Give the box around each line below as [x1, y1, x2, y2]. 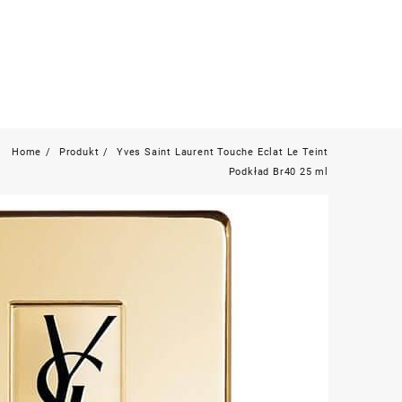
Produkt [58, 146, 100, 158]
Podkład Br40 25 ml [228, 166, 328, 178]
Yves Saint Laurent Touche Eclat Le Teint [116, 146, 328, 158]
